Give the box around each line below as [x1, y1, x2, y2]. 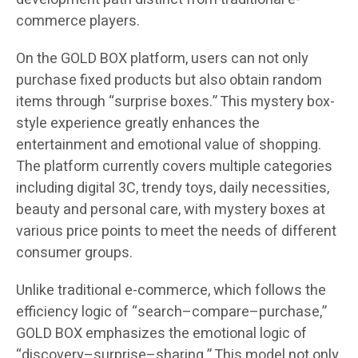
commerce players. [16, 10, 140, 33]
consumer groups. [16, 242, 133, 265]
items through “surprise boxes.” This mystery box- [16, 91, 335, 113]
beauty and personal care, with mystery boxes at [16, 199, 325, 221]
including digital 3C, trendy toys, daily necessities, [16, 177, 329, 200]
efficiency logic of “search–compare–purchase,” [16, 301, 327, 324]
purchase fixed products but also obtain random [16, 70, 322, 92]
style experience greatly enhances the [16, 113, 260, 135]
